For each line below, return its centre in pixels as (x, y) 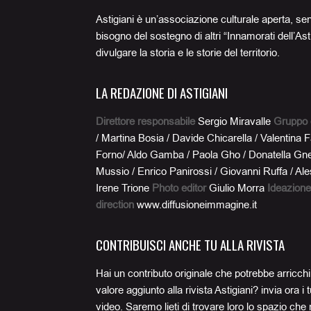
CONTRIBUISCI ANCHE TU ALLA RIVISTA (190, 244)
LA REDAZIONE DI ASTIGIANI (162, 92)
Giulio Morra (237, 188)
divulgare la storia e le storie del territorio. (188, 53)
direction (115, 205)
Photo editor (179, 188)
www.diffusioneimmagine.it (197, 205)
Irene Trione (123, 188)
